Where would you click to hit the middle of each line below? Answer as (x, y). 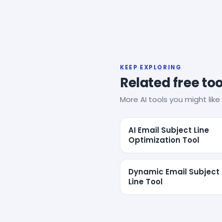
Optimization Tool (164, 140)
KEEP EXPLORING (151, 67)
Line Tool (145, 181)
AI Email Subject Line (169, 130)
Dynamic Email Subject (174, 171)
